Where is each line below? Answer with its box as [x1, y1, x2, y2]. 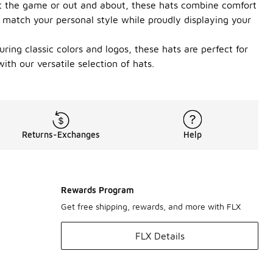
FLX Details [135, 230, 185, 241]
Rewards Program [61, 185, 134, 195]
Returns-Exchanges [22, 129, 100, 140]
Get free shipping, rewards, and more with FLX [61, 201, 241, 211]
